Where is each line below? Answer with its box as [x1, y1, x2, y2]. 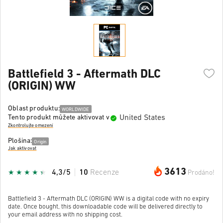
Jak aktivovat [8, 146, 37, 152]
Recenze [90, 168, 119, 177]
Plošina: [8, 137, 32, 145]
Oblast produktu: [8, 105, 60, 112]
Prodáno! [188, 169, 215, 177]
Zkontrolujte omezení [8, 123, 53, 129]
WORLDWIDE [61, 107, 90, 112]
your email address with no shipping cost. [8, 211, 122, 218]
